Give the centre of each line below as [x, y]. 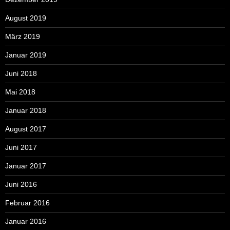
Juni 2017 [21, 148]
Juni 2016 [21, 185]
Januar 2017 [26, 166]
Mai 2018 [20, 92]
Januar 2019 [26, 55]
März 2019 [23, 37]
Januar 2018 [26, 111]
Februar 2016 [27, 203]
